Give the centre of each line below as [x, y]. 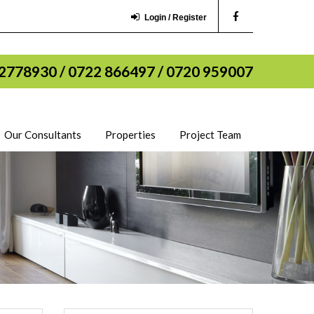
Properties [130, 135]
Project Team [210, 135]
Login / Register [176, 18]
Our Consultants [43, 135]
